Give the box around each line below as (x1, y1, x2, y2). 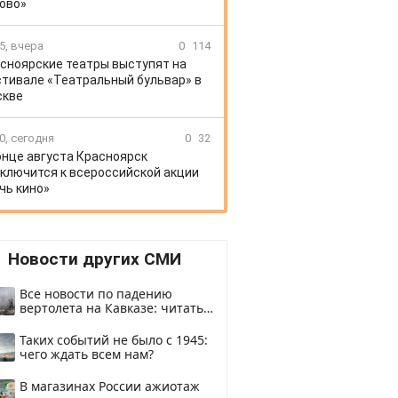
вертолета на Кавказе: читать (20, 299, 203, 316)
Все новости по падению (20, 285, 172, 302)
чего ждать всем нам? (20, 346, 154, 362)
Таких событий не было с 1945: (20, 331, 208, 348)
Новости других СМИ (7, 249, 181, 269)
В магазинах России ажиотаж (20, 378, 200, 394)
